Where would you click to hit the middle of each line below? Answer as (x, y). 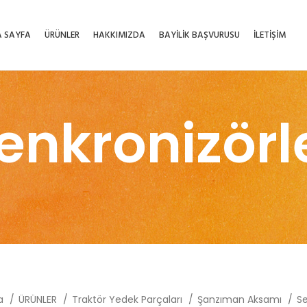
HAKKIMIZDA (119, 35)
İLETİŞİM (269, 35)
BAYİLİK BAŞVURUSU (199, 35)
